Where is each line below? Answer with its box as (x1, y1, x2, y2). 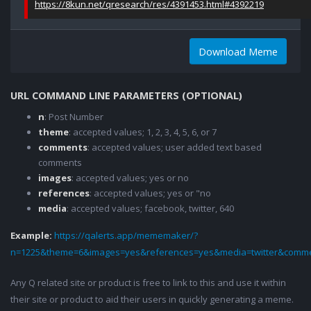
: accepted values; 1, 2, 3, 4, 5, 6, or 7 (69, 126, 217, 139)
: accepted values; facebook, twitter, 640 (67, 202, 234, 215)
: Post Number (44, 110, 103, 124)
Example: (10, 229, 54, 242)
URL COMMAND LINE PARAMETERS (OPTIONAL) (10, 89, 242, 103)
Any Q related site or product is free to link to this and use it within (10, 276, 286, 289)
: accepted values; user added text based (87, 141, 262, 154)
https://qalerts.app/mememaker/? (54, 229, 198, 242)
